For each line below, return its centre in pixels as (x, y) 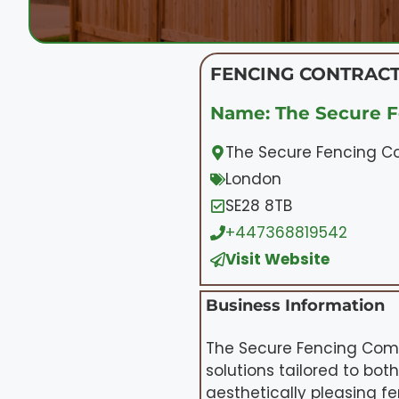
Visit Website (277, 259)
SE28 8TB (259, 205)
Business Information (295, 305)
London (253, 179)
